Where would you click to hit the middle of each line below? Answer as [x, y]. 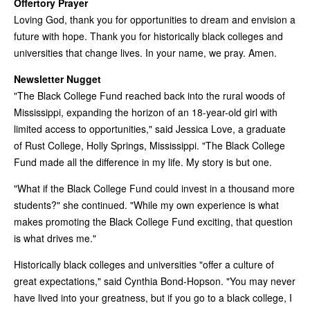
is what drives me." [55, 238]
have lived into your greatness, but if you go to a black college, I [153, 297]
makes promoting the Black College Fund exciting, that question [153, 221]
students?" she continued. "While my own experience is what [146, 204]
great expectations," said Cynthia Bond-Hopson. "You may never [155, 281]
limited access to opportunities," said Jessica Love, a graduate [150, 128]
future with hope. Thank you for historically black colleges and [148, 36]
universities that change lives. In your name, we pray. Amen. [145, 52]
